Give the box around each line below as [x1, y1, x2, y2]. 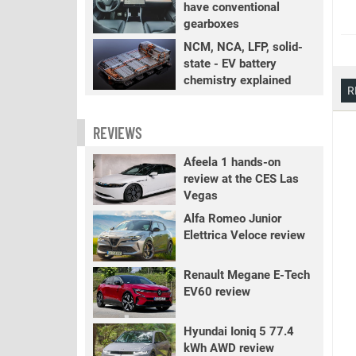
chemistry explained [183, 73, 291, 87]
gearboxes [183, 17, 239, 31]
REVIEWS [93, 123, 142, 142]
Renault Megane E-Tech [183, 268, 310, 282]
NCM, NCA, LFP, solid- [183, 40, 303, 54]
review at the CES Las [183, 172, 299, 186]
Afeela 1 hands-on [183, 155, 281, 169]
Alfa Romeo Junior [183, 211, 281, 226]
